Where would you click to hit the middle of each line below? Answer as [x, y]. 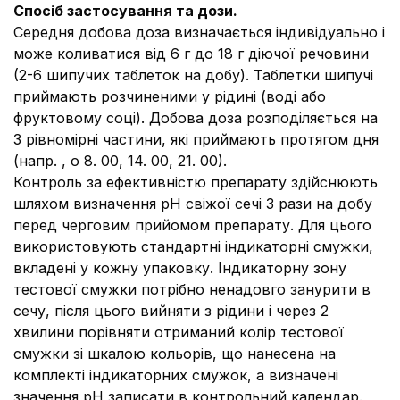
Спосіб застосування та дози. [125, 11]
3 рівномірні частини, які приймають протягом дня [196, 139]
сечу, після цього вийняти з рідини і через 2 [171, 311]
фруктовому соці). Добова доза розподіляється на [196, 118]
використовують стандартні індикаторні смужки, [193, 246]
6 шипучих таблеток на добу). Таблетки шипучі [203, 75]
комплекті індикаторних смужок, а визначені [176, 375]
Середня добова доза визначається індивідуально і [199, 32]
